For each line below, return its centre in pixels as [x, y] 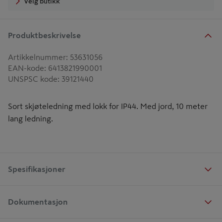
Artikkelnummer [37, 57]
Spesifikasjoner [37, 169]
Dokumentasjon [38, 201]
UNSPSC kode [33, 79]
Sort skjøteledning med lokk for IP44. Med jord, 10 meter [108, 106]
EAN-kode [26, 68]
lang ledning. [30, 118]
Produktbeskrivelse [44, 35]
